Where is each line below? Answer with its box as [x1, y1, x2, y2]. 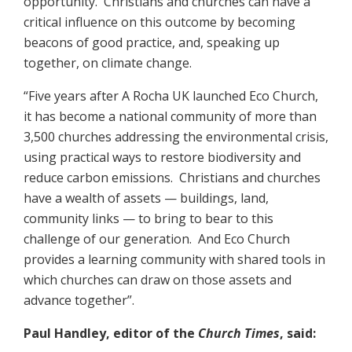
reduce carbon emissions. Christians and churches [24, 169, 321, 187]
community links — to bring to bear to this [24, 210, 273, 228]
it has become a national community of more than [24, 108, 317, 126]
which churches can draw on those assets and [24, 271, 291, 289]
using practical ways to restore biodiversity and [24, 148, 301, 167]
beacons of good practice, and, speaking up [24, 34, 280, 52]
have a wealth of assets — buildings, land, [24, 189, 269, 207]
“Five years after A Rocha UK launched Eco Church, [24, 87, 318, 105]
